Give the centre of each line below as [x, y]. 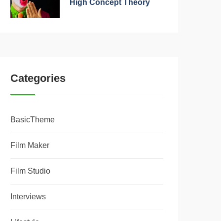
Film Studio [30, 171]
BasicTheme [33, 120]
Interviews [28, 197]
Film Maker [30, 145]
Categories [38, 78]
